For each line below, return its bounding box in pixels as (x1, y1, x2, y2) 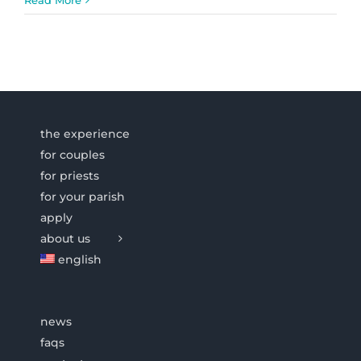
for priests (40, 168, 99, 183)
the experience (40, 126, 130, 141)
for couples (40, 147, 105, 162)
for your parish (40, 189, 125, 204)
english (58, 252, 102, 268)
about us (40, 230, 90, 246)
